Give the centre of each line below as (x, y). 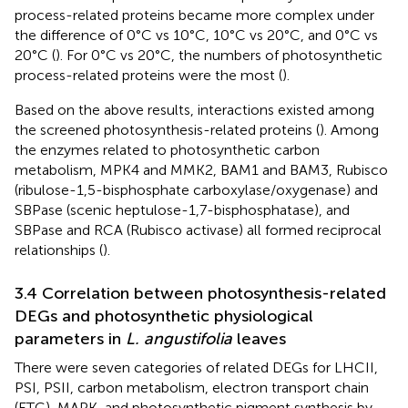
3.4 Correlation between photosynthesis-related (200, 293)
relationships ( (59, 250)
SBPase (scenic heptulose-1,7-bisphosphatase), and (182, 209)
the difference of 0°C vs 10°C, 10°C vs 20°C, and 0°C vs (196, 35)
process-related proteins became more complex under (194, 15)
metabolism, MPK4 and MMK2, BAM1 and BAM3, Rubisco (201, 169)
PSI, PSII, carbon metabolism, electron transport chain (192, 387)
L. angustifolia (179, 338)
